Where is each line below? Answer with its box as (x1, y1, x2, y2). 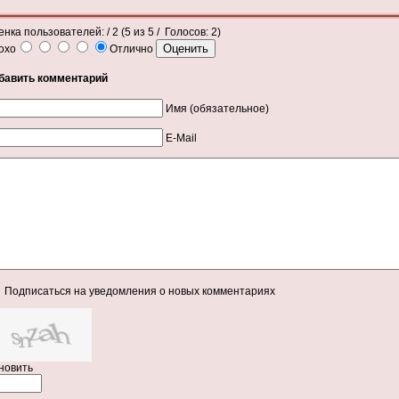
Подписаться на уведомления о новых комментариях (4, 284, 275, 297)
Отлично (110, 43, 156, 55)
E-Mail (166, 131, 197, 144)
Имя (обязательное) (166, 102, 269, 115)
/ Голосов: (154, 26, 211, 38)
